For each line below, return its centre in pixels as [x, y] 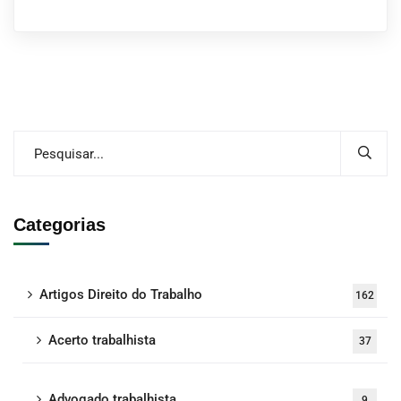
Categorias [60, 225]
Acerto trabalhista [102, 340]
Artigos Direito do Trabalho [121, 294]
